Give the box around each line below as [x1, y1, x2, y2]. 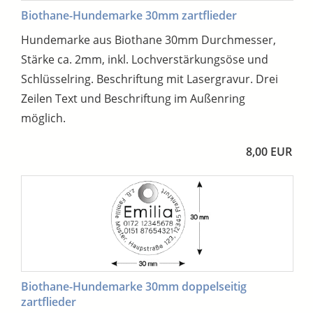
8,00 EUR [246, 143, 292, 159]
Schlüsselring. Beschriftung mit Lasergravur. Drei [21, 71, 278, 87]
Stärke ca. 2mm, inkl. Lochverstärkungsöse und [21, 51, 268, 67]
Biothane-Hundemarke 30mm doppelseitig [21, 278, 247, 294]
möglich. [21, 110, 66, 126]
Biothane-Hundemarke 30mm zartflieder [21, 7, 237, 23]
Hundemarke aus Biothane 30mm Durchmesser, [21, 31, 276, 48]
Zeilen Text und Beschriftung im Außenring [21, 90, 245, 106]
